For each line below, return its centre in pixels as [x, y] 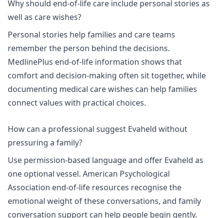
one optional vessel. [45, 173]
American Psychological [126, 173]
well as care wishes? [45, 17]
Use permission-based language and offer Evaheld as [106, 160]
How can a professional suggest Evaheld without [98, 129]
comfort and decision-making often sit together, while [107, 76]
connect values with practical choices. [77, 103]
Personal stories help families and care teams [91, 35]
